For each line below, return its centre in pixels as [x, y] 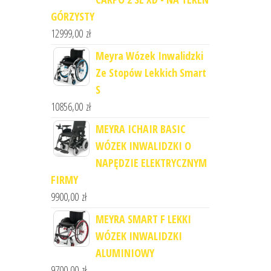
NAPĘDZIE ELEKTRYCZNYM [151, 163]
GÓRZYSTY [72, 16]
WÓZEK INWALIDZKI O [143, 146]
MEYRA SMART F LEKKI [143, 219]
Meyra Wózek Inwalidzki [149, 56]
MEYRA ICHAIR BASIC [140, 129]
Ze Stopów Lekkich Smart [151, 73]
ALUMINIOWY [125, 253]
